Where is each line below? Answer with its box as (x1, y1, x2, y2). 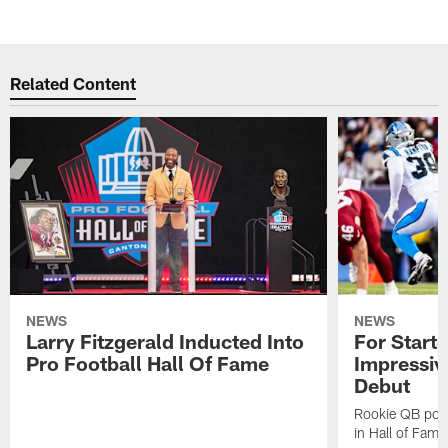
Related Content (10, 73, 137, 94)
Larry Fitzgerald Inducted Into (26, 328, 305, 353)
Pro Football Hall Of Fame (26, 350, 270, 375)
